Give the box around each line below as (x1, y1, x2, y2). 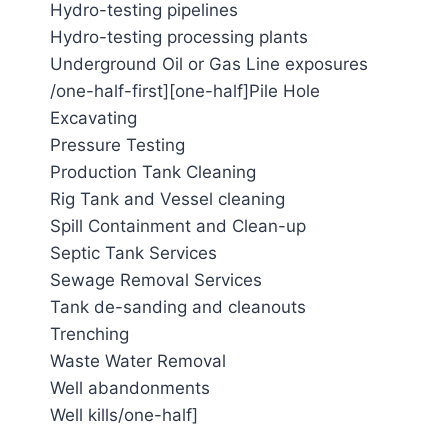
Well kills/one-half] (50, 405, 198, 425)
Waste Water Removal (50, 351, 226, 371)
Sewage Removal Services (50, 270, 262, 290)
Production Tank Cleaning (50, 162, 256, 182)
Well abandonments (50, 378, 210, 398)
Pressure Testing (50, 135, 185, 155)
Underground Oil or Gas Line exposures (50, 54, 368, 74)
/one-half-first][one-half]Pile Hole (50, 81, 320, 101)
